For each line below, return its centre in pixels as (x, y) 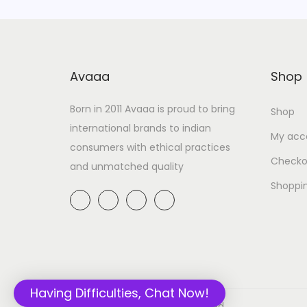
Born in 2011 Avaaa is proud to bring (152, 109)
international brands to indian (140, 128)
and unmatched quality (127, 166)
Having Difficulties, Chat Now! (120, 293)
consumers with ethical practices (150, 147)
